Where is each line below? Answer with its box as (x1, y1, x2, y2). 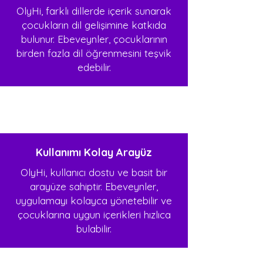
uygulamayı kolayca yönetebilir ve (16, 194, 172, 207)
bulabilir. (76, 222, 112, 235)
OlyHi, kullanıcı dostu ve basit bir (21, 166, 167, 178)
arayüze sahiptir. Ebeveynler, (30, 180, 158, 193)
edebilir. (77, 61, 111, 73)
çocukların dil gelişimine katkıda (22, 19, 166, 31)
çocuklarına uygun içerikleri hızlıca (17, 208, 171, 221)
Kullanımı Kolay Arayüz (36, 146, 152, 159)
